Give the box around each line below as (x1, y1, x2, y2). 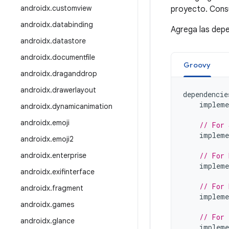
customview (52, 4, 91, 13)
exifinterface (52, 167, 95, 176)
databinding (52, 20, 93, 29)
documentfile (52, 53, 95, 62)
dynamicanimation (52, 102, 112, 111)
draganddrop (52, 69, 97, 78)
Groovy (184, 60, 211, 70)
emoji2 (52, 134, 74, 144)
